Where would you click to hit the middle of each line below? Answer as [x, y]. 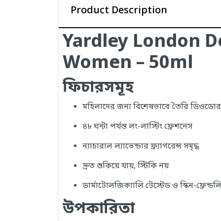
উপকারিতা [99, 209]
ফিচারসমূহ [98, 88]
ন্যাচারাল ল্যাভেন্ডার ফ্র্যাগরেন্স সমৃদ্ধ [141, 147]
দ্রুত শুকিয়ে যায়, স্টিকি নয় [126, 166]
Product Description [119, 11]
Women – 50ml [128, 64]
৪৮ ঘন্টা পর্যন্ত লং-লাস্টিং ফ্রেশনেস [137, 127]
